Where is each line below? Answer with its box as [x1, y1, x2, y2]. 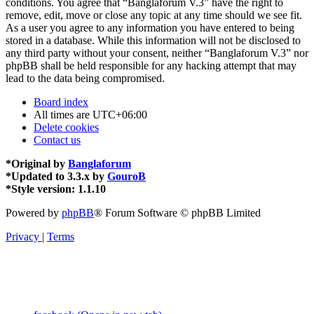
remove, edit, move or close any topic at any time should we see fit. [6, 9, 302, 22]
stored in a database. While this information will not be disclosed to [6, 34, 301, 47]
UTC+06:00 [93, 109, 147, 121]
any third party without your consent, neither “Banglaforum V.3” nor [6, 47, 308, 60]
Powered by [6, 207, 62, 219]
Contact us [34, 134, 81, 146]
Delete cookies [34, 121, 99, 134]
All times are [34, 109, 93, 121]
